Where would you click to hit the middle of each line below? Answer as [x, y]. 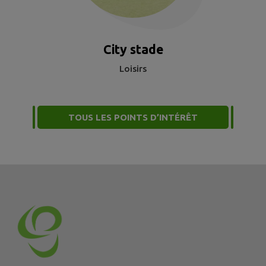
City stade [133, 49]
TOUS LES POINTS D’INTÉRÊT [133, 117]
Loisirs [133, 68]
